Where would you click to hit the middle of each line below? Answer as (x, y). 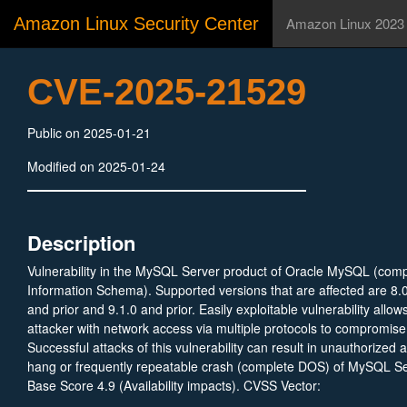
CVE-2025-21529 (167, 92)
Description (81, 243)
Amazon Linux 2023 (345, 23)
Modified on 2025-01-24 (96, 166)
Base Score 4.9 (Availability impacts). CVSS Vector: (174, 385)
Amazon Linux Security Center (136, 24)
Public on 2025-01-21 (89, 133)
